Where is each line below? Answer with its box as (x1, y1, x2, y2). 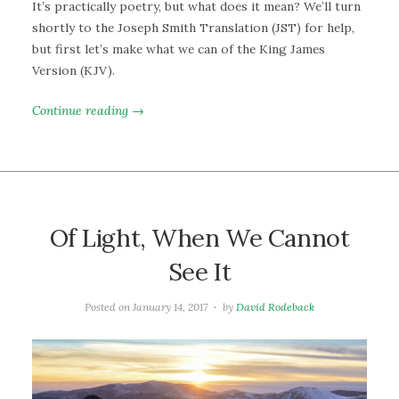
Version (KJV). (32, 62, 115, 79)
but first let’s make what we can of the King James (32, 41, 325, 58)
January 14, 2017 (133, 300, 208, 314)
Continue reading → (32, 102, 144, 118)
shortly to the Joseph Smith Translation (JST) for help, (32, 20, 354, 37)
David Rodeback (235, 300, 314, 314)
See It (167, 256, 232, 289)
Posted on (85, 300, 134, 314)
